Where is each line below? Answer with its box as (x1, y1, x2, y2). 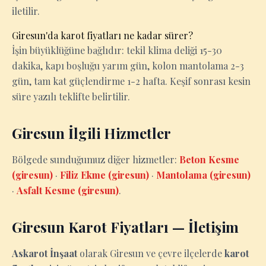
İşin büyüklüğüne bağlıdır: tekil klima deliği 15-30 (12, 44, 222, 56)
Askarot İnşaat (12, 247, 77, 259)
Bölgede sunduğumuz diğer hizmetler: (12, 153, 179, 166)
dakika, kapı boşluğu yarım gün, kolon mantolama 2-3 (12, 59, 244, 72)
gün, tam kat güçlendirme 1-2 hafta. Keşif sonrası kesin (12, 75, 251, 87)
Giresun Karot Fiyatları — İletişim (12, 217, 239, 236)
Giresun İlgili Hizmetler (12, 123, 171, 142)
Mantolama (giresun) (156, 169, 251, 181)
